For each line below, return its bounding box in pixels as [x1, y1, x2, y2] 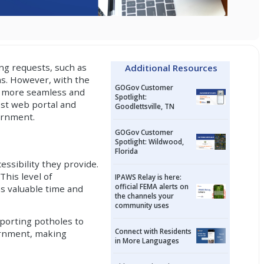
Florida [115, 146, 138, 156]
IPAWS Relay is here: [115, 172, 182, 182]
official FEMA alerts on [115, 181, 189, 192]
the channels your [115, 191, 174, 201]
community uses [115, 200, 170, 210]
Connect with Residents [115, 226, 192, 236]
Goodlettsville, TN [115, 101, 175, 111]
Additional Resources [125, 61, 218, 74]
